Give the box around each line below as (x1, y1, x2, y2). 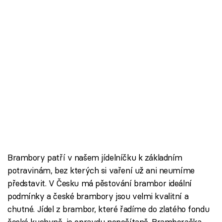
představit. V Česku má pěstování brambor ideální (7, 177, 192, 188)
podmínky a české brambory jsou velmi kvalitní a (7, 190, 189, 201)
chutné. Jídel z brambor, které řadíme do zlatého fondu (7, 203, 210, 214)
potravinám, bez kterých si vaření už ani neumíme (7, 165, 195, 175)
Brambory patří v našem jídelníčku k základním (7, 152, 183, 163)
